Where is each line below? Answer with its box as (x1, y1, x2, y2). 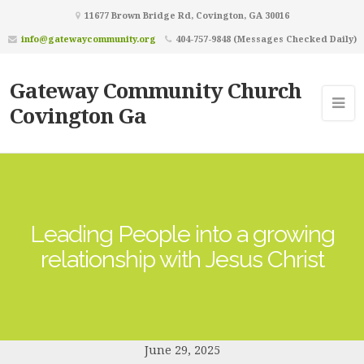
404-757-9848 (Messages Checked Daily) (172, 32, 357, 45)
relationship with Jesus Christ (40, 245, 324, 273)
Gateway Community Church (10, 76, 301, 105)
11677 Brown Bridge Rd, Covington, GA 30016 (81, 9, 289, 21)
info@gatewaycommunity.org (20, 32, 156, 45)
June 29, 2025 (144, 342, 220, 357)
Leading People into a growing (29, 220, 335, 248)
